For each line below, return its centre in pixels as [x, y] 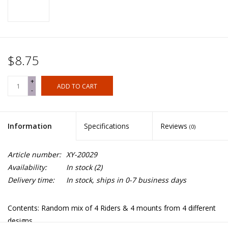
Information [30, 126]
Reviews [175, 126]
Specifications [107, 126]
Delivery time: [31, 180]
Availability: [27, 167]
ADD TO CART [77, 87]
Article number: [34, 155]
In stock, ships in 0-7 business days [126, 180]
